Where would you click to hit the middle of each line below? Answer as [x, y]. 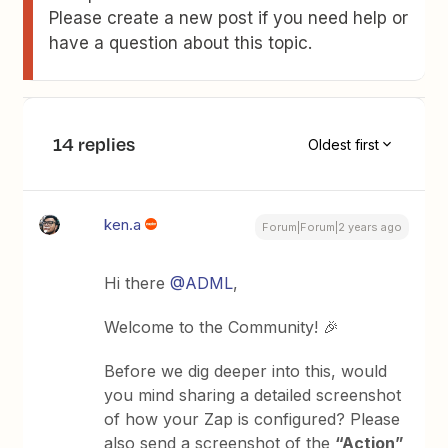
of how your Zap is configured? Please [252, 419]
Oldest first [343, 144]
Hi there [137, 283]
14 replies [94, 144]
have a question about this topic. [181, 43]
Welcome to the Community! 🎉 [222, 327]
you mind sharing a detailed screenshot [253, 395]
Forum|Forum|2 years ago [331, 227]
